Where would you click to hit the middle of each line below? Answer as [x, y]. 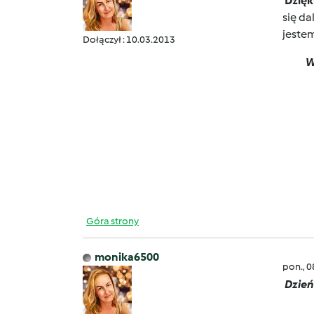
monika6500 [127, 257]
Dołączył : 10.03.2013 [129, 40]
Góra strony [112, 221]
